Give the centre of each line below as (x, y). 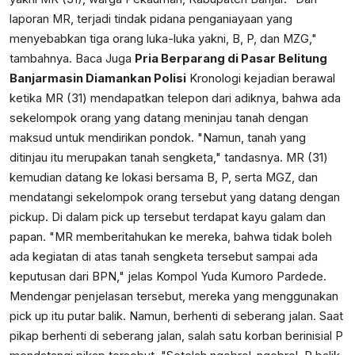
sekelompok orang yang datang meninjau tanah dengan (159, 118)
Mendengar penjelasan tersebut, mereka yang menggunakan (174, 296)
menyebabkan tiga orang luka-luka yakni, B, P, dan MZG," (163, 38)
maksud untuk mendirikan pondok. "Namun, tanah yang (158, 137)
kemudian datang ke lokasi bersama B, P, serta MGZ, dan (164, 177)
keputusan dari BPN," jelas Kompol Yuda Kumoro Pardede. (168, 276)
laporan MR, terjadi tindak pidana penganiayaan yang (151, 19)
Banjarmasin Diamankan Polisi (98, 78)
